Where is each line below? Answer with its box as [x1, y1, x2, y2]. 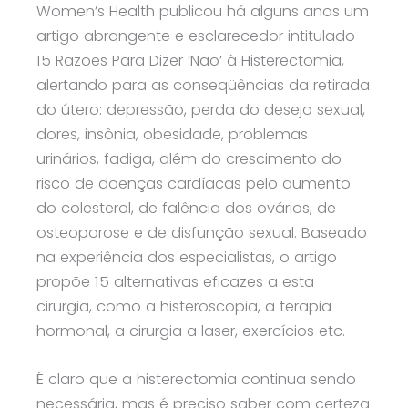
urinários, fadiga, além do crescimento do [36, 148, 342, 170]
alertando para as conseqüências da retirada [36, 75, 370, 97]
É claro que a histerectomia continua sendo [36, 369, 356, 391]
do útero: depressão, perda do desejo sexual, [36, 99, 365, 121]
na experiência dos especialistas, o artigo [36, 247, 337, 269]
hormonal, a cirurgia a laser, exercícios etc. [36, 321, 345, 342]
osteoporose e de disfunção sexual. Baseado [36, 222, 367, 244]
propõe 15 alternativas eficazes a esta [36, 271, 314, 293]
